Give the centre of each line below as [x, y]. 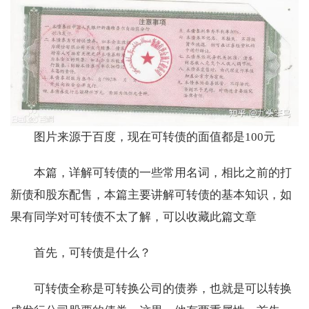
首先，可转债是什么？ [92, 253]
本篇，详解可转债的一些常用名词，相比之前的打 [163, 173]
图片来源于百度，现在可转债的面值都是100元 [154, 137]
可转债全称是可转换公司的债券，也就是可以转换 [163, 289]
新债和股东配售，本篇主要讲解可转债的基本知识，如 [151, 195]
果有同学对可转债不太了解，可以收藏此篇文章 [133, 217]
